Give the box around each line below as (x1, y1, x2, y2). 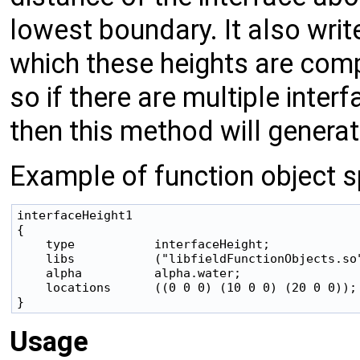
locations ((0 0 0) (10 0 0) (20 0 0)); (17, 280, 357, 295)
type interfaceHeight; (17, 237, 270, 252)
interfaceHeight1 (17, 208, 133, 223)
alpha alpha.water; (17, 266, 241, 280)
